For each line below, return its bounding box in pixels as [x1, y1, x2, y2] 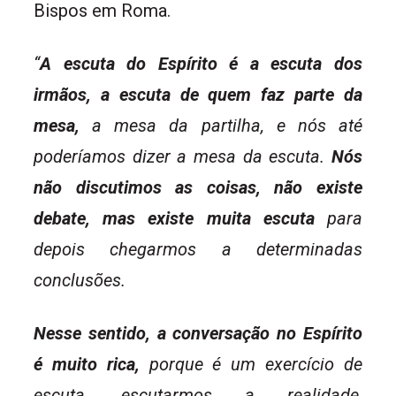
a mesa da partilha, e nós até [92, 114, 363, 136]
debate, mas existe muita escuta [34, 207, 315, 229]
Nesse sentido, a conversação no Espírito [34, 322, 362, 344]
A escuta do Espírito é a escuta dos [40, 52, 362, 74]
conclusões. [34, 269, 126, 291]
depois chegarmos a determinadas [34, 238, 362, 260]
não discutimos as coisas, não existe [34, 176, 362, 198]
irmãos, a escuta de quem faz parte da [34, 83, 362, 105]
